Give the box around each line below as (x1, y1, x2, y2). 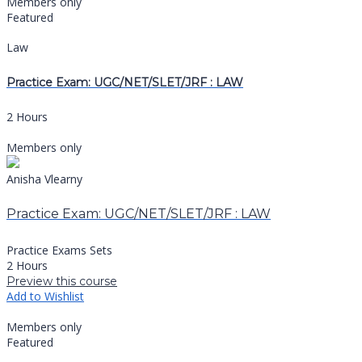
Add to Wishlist (6, 288, 84, 304)
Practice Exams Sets (6, 242, 112, 258)
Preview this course (6, 273, 117, 288)
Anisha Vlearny (6, 170, 82, 187)
